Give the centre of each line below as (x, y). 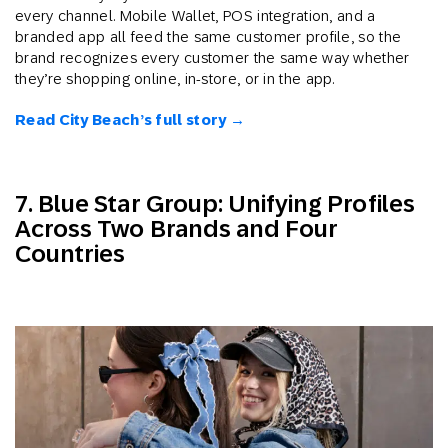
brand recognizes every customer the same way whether (212, 57)
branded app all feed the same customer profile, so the (208, 36)
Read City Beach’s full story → (130, 119)
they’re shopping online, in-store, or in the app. (175, 78)
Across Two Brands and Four (177, 228)
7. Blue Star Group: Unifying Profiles (215, 203)
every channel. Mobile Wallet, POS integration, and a (195, 15)
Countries (70, 253)
